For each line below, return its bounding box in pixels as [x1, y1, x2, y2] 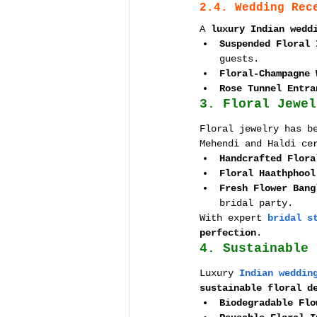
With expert [200, 212, 267, 224]
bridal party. [219, 197, 293, 209]
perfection [200, 227, 256, 238]
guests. [219, 53, 259, 64]
